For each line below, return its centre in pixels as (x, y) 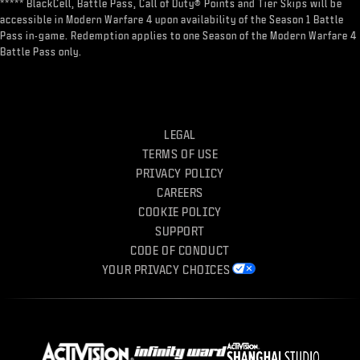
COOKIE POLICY (180, 212)
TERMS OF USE (180, 154)
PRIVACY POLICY (180, 173)
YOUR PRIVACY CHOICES (166, 270)
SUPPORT (180, 231)
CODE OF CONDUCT (180, 250)
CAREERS (180, 192)
